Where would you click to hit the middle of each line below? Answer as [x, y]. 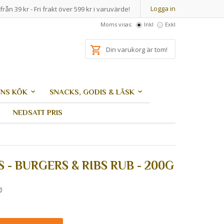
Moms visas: [116, 24]
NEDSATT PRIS [38, 112]
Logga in [163, 8]
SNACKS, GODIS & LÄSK [92, 92]
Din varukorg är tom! [137, 49]
